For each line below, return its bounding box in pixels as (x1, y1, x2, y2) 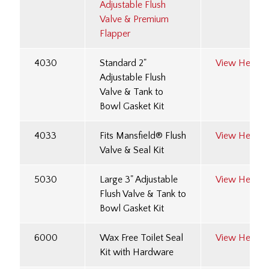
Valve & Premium (100, 14, 169, 25)
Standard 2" (100, 58, 147, 69)
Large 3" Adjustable (100, 174, 178, 186)
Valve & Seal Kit (100, 145, 164, 156)
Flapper (100, 28, 130, 40)
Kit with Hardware (100, 247, 174, 258)
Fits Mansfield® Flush (100, 130, 186, 142)
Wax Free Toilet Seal (100, 232, 183, 244)
